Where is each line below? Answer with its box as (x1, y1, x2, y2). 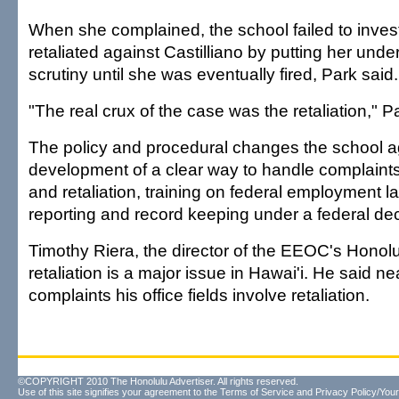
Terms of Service (220, 387, 294, 397)
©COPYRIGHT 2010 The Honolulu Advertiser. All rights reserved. (18, 376, 298, 387)
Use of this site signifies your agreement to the (18, 387, 220, 397)
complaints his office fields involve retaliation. (28, 285, 370, 305)
